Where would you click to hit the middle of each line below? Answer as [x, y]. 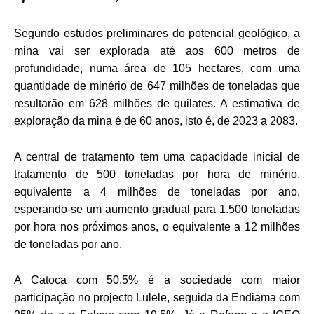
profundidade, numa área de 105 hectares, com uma [157, 68]
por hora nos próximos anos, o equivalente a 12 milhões [157, 226]
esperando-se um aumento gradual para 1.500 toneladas [157, 209]
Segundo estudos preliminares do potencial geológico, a [157, 33]
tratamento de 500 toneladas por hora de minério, [157, 174]
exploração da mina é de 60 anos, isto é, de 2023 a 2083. [156, 121]
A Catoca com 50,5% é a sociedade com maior [157, 280]
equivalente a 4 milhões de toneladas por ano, [157, 191]
